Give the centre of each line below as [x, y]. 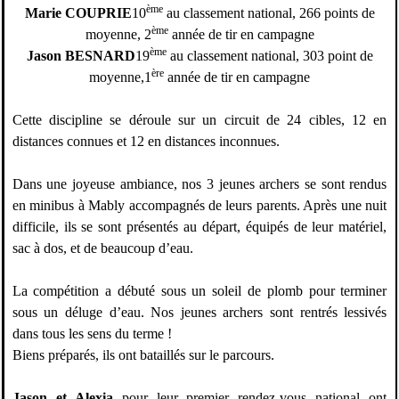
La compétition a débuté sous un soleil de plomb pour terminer [199, 291]
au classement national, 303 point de [269, 56]
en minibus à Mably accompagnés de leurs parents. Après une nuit [199, 206]
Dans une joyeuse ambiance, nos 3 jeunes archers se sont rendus [199, 184]
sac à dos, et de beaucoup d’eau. [102, 248]
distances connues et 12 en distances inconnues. [146, 142]
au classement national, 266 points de [269, 13]
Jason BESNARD [81, 56]
